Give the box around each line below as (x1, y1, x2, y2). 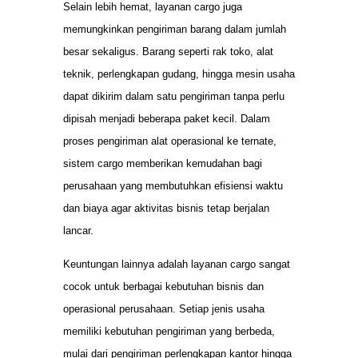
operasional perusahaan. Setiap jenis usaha (63, 303, 265, 316)
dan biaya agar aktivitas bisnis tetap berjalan (63, 201, 269, 214)
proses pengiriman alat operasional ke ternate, (63, 134, 276, 147)
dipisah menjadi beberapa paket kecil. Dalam (63, 112, 270, 125)
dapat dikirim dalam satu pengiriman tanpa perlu (63, 89, 284, 102)
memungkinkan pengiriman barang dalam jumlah (63, 22, 286, 35)
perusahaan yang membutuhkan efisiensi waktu (63, 179, 283, 192)
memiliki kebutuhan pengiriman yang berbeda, (63, 325, 275, 338)
